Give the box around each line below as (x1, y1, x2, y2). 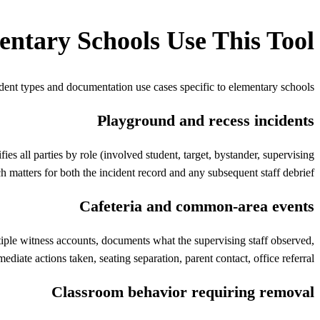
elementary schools (229, 81, 314, 94)
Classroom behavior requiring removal (51, 283, 314, 301)
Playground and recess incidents (97, 111, 314, 130)
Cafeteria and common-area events (79, 197, 314, 216)
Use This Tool (160, 26, 314, 56)
